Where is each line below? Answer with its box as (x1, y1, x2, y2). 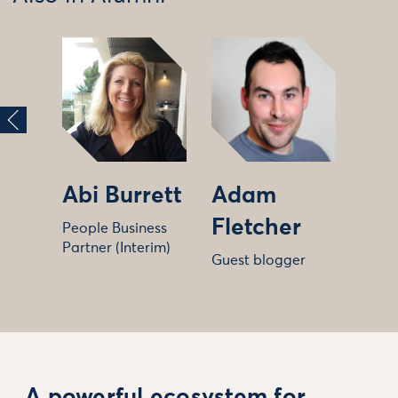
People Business (62, 221, 167, 236)
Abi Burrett (62, 185, 182, 209)
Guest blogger (211, 253, 306, 268)
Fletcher (211, 217, 301, 241)
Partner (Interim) (62, 241, 171, 256)
